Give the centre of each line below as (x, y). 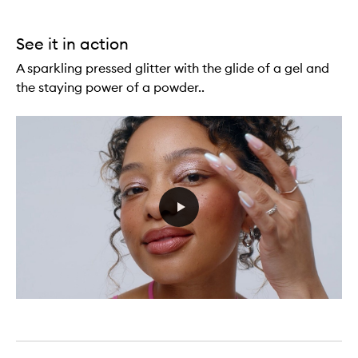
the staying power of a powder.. (110, 87)
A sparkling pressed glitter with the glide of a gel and (173, 68)
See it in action (72, 43)
